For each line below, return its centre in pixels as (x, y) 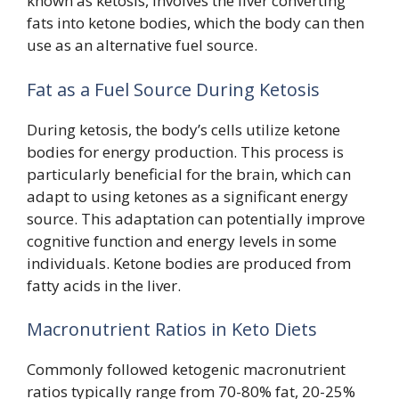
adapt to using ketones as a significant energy (187, 196)
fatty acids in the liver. (104, 285)
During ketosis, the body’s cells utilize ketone (183, 129)
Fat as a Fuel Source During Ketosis (173, 89)
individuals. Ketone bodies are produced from (189, 263)
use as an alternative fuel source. (142, 45)
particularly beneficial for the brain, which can (189, 174)
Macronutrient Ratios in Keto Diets (172, 329)
